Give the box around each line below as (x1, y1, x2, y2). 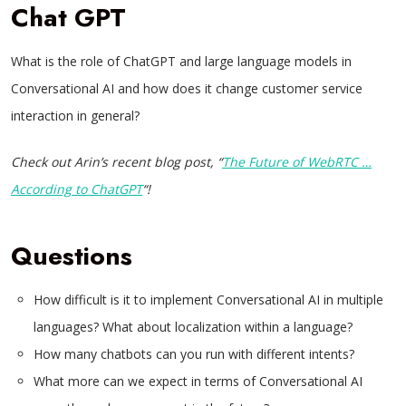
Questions (11, 237, 132, 275)
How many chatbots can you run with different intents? (34, 345, 354, 362)
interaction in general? (11, 107, 140, 124)
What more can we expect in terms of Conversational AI (34, 372, 362, 390)
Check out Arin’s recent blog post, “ (11, 153, 222, 170)
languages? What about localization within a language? (34, 318, 353, 335)
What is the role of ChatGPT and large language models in (11, 53, 352, 70)
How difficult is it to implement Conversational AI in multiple (34, 291, 383, 308)
